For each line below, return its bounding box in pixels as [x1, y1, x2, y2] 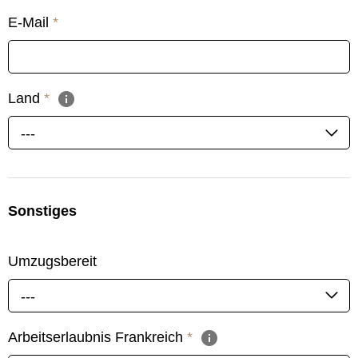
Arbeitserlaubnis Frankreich [8, 328, 187, 345]
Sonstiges [8, 203, 77, 220]
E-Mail [8, 14, 53, 30]
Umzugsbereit [8, 253, 97, 269]
